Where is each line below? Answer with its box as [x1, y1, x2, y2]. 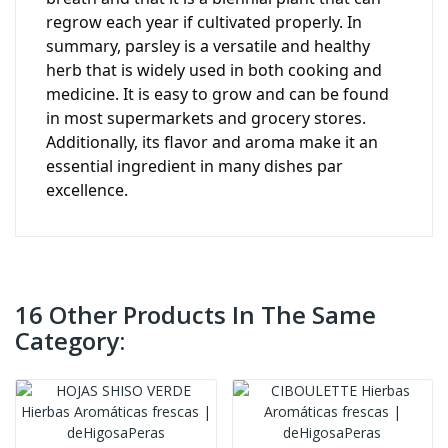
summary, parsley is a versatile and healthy [46, 34, 370, 57]
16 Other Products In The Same [15, 297, 376, 331]
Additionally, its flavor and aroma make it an [46, 130, 378, 153]
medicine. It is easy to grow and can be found [46, 82, 389, 105]
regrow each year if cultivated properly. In [46, 10, 362, 33]
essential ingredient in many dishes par [46, 154, 343, 177]
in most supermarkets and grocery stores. [46, 106, 366, 129]
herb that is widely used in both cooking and [46, 58, 382, 81]
